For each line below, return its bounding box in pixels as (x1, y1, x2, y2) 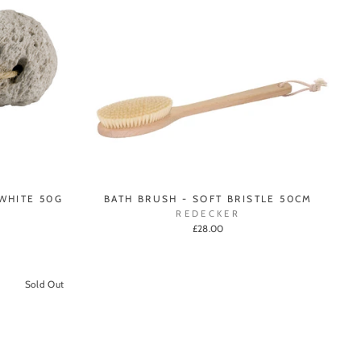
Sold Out (24, 279, 64, 291)
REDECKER (176, 208, 241, 220)
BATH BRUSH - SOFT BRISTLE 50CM (103, 193, 313, 205)
